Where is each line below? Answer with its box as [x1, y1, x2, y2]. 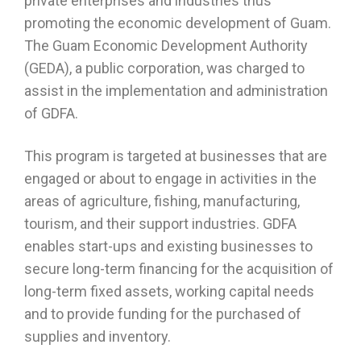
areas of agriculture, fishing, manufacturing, [24, 193, 300, 210]
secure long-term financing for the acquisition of [24, 260, 334, 277]
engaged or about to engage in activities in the [24, 170, 317, 187]
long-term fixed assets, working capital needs [24, 283, 314, 300]
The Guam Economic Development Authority [24, 37, 308, 54]
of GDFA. [24, 105, 78, 122]
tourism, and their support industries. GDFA [24, 215, 297, 232]
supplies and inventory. [24, 328, 171, 345]
